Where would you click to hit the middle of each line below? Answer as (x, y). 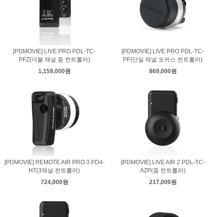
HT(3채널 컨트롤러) (54, 170)
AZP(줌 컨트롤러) (163, 170)
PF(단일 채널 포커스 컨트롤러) (163, 60)
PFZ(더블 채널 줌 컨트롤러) (54, 60)
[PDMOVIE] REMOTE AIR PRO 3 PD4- (54, 162)
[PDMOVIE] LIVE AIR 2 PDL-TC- (163, 162)
